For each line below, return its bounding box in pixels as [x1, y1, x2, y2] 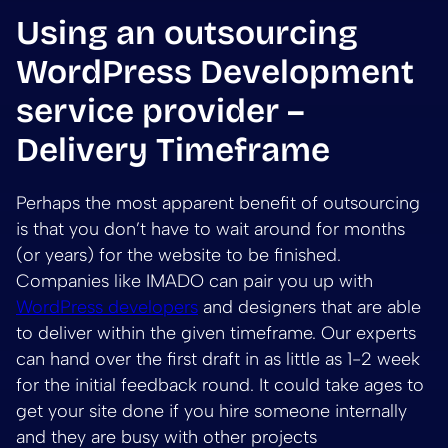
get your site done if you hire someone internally [16, 399, 407, 422]
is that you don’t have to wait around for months [16, 217, 405, 240]
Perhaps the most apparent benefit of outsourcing [16, 191, 420, 214]
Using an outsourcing [16, 12, 358, 53]
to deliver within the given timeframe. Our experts [16, 321, 416, 344]
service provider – [16, 90, 305, 131]
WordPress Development [16, 51, 414, 92]
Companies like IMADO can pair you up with [16, 269, 373, 292]
